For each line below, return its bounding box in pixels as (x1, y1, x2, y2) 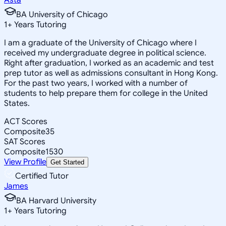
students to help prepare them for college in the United (4, 88, 208, 98)
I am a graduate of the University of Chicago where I (4, 37, 197, 48)
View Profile (4, 156, 46, 167)
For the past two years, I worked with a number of (4, 78, 188, 88)
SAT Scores (4, 136, 45, 147)
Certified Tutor (15, 171, 69, 181)
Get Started (50, 158, 84, 166)
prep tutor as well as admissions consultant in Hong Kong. (4, 68, 218, 78)
